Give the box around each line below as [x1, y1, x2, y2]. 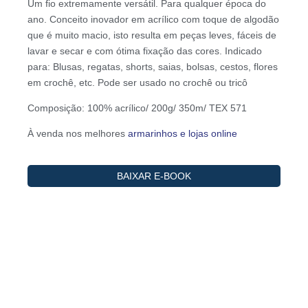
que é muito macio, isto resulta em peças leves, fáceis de [27, 29, 276, 41]
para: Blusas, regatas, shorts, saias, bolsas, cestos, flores [27, 60, 278, 72]
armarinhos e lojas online [128, 127, 237, 139]
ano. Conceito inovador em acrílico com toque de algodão [27, 13, 279, 25]
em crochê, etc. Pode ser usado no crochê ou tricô [27, 76, 247, 88]
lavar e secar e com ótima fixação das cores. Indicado [27, 45, 262, 56]
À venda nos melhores [27, 127, 128, 139]
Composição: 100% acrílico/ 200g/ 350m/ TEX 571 [27, 102, 247, 113]
